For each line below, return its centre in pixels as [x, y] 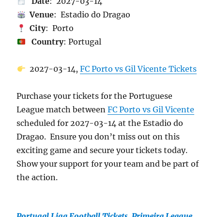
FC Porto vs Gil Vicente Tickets [138, 69]
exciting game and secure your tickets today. [103, 150]
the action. [37, 177]
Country [46, 42]
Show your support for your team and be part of [108, 164]
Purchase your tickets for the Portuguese [95, 96]
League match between [62, 109]
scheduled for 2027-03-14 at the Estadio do [100, 123]
